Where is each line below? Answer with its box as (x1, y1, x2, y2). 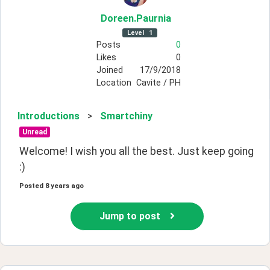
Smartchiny (100, 110, 152, 122)
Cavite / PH (136, 77, 181, 88)
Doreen (101, 12, 134, 24)
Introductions (17, 110, 80, 122)
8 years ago (45, 181, 84, 190)
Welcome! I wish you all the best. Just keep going (19, 145, 254, 157)
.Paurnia (134, 12, 171, 24)
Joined (96, 64, 123, 75)
